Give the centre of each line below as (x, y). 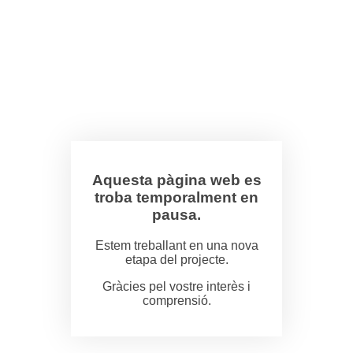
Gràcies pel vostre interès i (176, 286)
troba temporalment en (176, 197)
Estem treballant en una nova (176, 245)
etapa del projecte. (176, 259)
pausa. (176, 214)
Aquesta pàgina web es (176, 180)
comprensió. (176, 300)
